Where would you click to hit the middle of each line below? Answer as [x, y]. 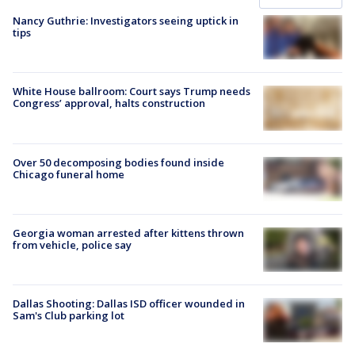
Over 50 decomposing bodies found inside [118, 162]
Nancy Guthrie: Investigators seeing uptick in [126, 21]
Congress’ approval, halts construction [109, 103]
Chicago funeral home [69, 174]
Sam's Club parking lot [69, 315]
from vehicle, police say [72, 244]
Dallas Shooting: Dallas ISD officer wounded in [129, 303]
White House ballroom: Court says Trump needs [132, 92]
